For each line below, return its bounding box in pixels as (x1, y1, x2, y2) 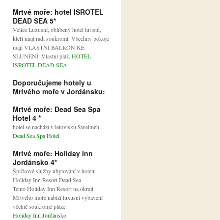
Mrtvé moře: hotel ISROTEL (13, 7, 104, 17)
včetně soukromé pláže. (13, 202, 67, 211)
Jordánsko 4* (13, 157, 57, 167)
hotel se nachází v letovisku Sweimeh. (13, 123, 101, 131)
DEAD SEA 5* (13, 16, 56, 26)
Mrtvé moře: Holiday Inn (13, 148, 93, 159)
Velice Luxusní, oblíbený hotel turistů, (13, 26, 101, 34)
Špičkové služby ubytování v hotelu (13, 167, 96, 175)
